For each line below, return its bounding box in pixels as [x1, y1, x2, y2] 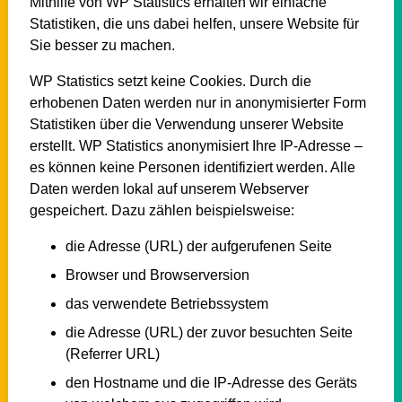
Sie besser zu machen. [29, 37, 175, 53]
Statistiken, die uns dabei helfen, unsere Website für [29, 15, 359, 31]
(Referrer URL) [65, 345, 160, 362]
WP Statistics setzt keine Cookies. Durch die [29, 73, 311, 89]
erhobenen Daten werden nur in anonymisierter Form [29, 94, 366, 110]
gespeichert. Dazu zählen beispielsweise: [29, 202, 294, 218]
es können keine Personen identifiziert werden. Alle [29, 159, 355, 175]
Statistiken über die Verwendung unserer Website [29, 116, 344, 132]
